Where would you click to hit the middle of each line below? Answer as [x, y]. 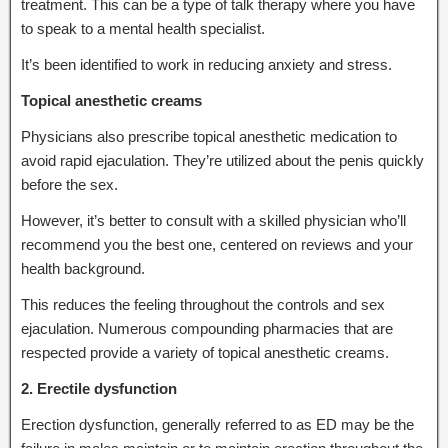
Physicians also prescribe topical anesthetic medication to [209, 136]
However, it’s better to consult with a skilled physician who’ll [213, 220]
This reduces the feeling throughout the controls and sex [203, 304]
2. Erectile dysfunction [99, 388]
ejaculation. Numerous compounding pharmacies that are [207, 328]
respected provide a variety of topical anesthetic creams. [205, 352]
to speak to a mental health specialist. [143, 28]
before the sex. [69, 184]
